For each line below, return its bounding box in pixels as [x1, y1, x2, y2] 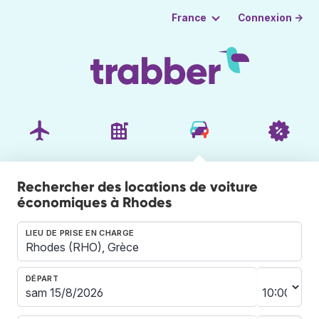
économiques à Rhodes [17, 193, 172, 211]
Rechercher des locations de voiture [17, 177, 258, 195]
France [171, 12, 206, 23]
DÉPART [26, 273, 58, 283]
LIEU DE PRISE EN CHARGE [26, 227, 135, 238]
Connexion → [238, 11, 304, 23]
